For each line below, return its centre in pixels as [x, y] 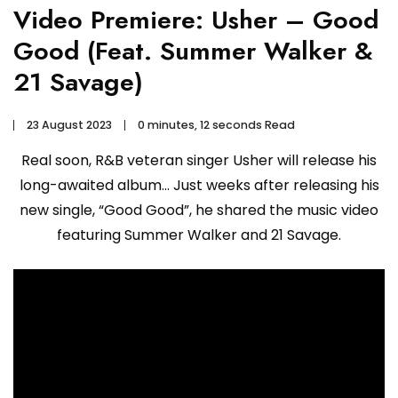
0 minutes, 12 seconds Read [216, 125]
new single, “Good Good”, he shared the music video [199, 211]
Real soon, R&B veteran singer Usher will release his [199, 161]
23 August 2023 [69, 125]
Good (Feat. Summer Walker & [193, 52]
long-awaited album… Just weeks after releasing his [199, 186]
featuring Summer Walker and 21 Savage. [199, 235]
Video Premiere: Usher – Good [196, 20]
